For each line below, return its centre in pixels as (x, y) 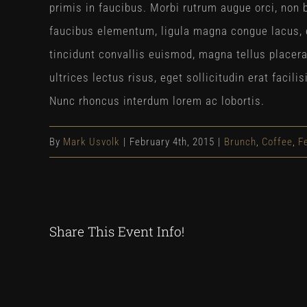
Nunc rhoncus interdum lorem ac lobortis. (157, 101)
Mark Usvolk (91, 142)
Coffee (277, 142)
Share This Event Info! (117, 232)
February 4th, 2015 (172, 142)
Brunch (240, 142)
